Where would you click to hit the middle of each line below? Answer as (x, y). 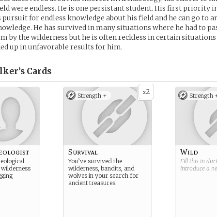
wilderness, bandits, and (101, 168)
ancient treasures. (93, 183)
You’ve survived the (95, 161)
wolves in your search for (103, 176)
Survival (83, 152)
